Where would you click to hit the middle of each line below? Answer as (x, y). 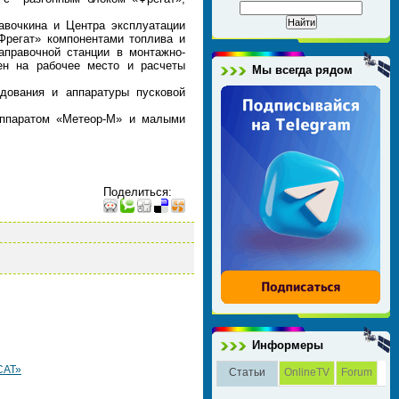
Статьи (247, 372)
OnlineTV (307, 372)
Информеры (288, 345)
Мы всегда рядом (302, 70)
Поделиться (136, 192)
